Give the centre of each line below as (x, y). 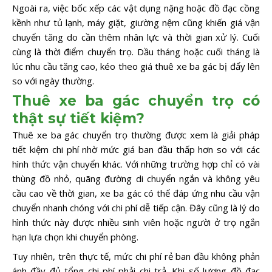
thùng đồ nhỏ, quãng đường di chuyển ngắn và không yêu (136, 179)
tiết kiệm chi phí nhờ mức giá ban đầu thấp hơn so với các (136, 150)
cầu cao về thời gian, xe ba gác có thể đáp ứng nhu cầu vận (136, 193)
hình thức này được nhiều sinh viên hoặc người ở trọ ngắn (136, 223)
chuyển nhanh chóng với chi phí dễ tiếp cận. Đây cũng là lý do (136, 208)
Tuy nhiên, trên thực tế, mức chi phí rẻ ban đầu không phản (136, 256)
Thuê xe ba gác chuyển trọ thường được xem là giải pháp (136, 135)
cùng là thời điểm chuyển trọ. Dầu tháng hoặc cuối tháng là (136, 51)
